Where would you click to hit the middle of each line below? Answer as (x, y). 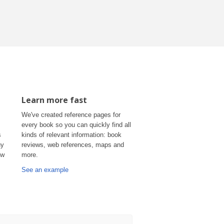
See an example (45, 170)
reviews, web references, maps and (73, 145)
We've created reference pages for (71, 115)
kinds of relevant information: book (71, 135)
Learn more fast (54, 100)
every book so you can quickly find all (76, 125)
